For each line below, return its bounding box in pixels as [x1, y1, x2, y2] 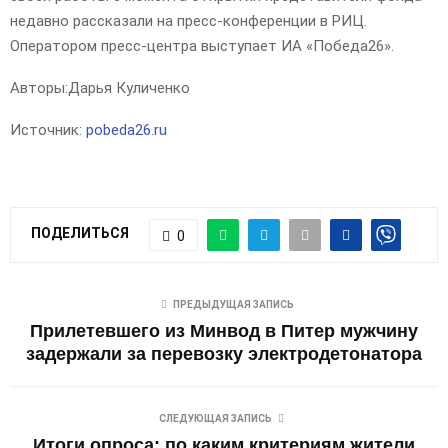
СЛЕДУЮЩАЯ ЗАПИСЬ [158, 412, 272, 424]
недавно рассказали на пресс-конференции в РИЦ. [10, 11, 367, 30]
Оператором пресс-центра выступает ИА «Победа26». [10, 36, 406, 55]
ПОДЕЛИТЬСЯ [31, 225, 129, 242]
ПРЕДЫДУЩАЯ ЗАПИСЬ [172, 298, 294, 310]
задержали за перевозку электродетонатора [26, 343, 422, 364]
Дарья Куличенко [68, 78, 190, 97]
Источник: [10, 120, 86, 139]
